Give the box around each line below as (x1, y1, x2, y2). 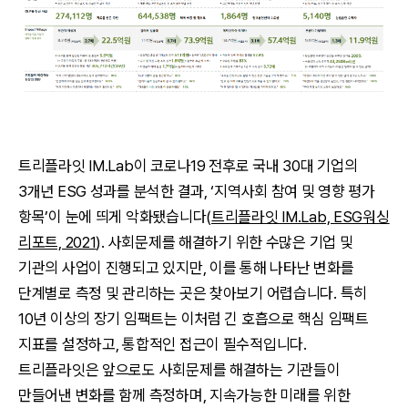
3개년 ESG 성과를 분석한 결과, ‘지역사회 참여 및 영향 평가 (18, 181, 375, 200)
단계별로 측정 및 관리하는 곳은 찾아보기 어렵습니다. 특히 (18, 283, 368, 302)
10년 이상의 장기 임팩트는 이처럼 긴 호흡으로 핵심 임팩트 (18, 309, 369, 328)
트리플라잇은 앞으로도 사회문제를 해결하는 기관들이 (18, 360, 341, 379)
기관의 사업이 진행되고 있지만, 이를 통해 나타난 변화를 (18, 258, 354, 277)
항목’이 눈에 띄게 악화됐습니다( (18, 207, 211, 226)
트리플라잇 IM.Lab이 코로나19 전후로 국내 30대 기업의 (18, 156, 358, 175)
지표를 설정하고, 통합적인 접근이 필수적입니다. (18, 334, 307, 353)
